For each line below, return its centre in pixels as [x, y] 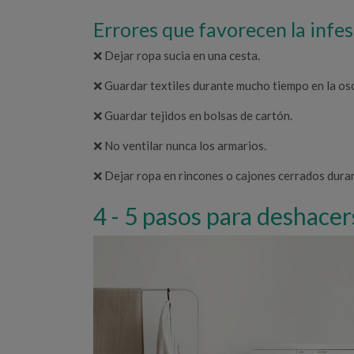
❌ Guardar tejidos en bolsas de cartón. [193, 115]
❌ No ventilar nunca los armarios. [180, 145]
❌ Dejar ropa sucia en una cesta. [177, 55]
